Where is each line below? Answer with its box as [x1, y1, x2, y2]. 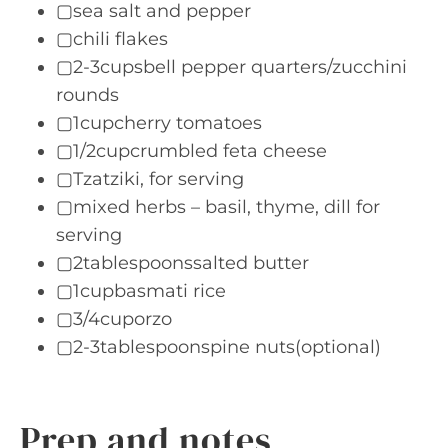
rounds [56, 84, 119, 106]
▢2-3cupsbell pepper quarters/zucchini [56, 56, 407, 78]
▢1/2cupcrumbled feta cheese [56, 140, 327, 162]
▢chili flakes [56, 28, 168, 50]
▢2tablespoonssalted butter [56, 252, 309, 274]
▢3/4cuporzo [56, 308, 172, 330]
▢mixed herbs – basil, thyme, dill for [56, 196, 380, 218]
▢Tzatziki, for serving [56, 168, 244, 190]
